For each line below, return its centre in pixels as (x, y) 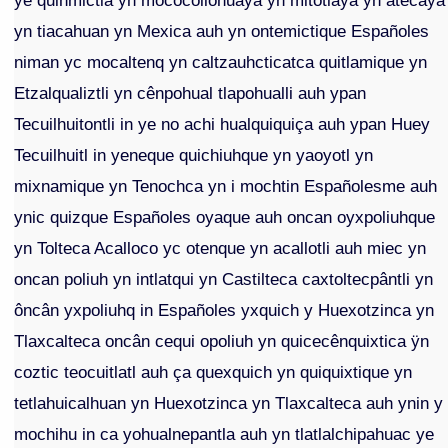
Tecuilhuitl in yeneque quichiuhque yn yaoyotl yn (194, 155)
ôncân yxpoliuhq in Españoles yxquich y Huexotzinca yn (224, 310)
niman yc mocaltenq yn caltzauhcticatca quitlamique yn (221, 62)
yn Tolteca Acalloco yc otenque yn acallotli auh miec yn (220, 248)
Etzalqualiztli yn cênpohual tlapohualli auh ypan (190, 93)
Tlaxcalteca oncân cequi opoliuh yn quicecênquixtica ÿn (222, 341)
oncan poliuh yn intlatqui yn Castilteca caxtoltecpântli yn (224, 279)
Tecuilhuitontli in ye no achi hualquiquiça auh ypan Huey (222, 124)
